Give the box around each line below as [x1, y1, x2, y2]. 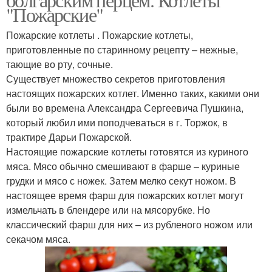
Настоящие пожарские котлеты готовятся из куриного [6, 144, 248, 159]
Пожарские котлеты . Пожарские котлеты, [6, 28, 193, 42]
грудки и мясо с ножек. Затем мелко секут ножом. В [6, 174, 236, 188]
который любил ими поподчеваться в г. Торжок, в [6, 115, 228, 130]
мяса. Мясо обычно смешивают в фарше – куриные [6, 159, 240, 174]
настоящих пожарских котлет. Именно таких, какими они [6, 86, 259, 101]
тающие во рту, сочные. [6, 57, 113, 72]
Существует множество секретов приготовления [6, 72, 225, 86]
